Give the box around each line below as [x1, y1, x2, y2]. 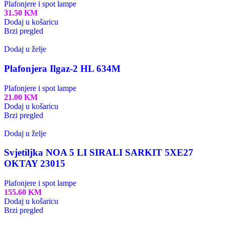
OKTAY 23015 [4, 158, 65, 169]
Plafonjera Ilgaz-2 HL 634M [4, 63, 121, 74]
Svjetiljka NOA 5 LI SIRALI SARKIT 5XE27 [4, 147, 193, 158]
